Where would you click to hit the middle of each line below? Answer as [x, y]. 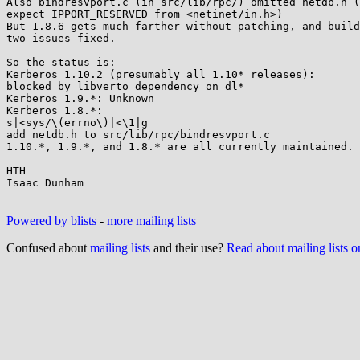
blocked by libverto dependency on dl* [125, 86]
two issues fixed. [61, 38]
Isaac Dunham [45, 183]
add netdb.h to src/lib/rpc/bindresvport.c [138, 135]
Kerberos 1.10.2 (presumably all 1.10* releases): [164, 74]
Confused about [48, 248]
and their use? [188, 248]
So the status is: [61, 62]
